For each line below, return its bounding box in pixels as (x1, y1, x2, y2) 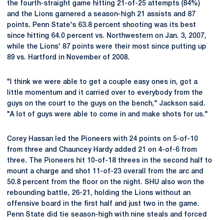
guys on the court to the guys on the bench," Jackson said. (7, 101, 205, 107)
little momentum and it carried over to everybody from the (7, 90, 203, 96)
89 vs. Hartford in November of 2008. (7, 55, 130, 61)
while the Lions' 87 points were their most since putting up (7, 44, 206, 50)
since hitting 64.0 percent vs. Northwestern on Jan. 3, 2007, (7, 33, 206, 39)
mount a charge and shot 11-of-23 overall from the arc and (7, 168, 203, 175)
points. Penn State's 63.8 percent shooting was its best (7, 22, 196, 28)
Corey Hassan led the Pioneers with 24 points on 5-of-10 (7, 136, 198, 142)
